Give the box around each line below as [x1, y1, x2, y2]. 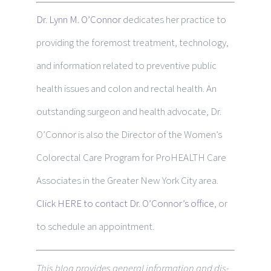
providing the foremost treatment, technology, [36, 36, 229, 50]
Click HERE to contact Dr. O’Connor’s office [36, 197, 214, 211]
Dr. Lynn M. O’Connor [36, 13, 121, 27]
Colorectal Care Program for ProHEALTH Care [36, 151, 226, 165]
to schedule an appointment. [36, 220, 154, 233]
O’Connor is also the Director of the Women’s [36, 128, 222, 142]
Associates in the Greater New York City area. [36, 174, 218, 188]
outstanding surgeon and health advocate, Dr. [36, 105, 221, 119]
